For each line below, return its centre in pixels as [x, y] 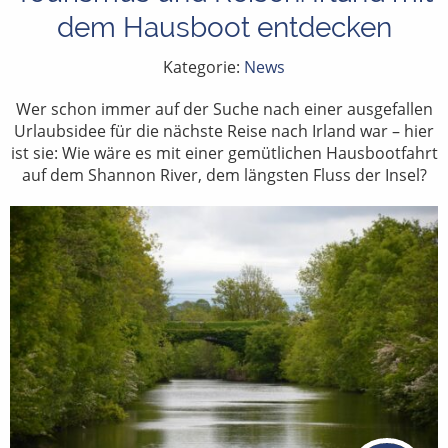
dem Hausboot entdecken [224, 27]
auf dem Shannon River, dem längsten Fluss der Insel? [224, 174]
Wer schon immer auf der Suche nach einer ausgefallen [224, 108]
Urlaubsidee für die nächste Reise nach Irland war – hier [224, 130]
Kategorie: [203, 66]
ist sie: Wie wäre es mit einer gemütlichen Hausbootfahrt [224, 152]
